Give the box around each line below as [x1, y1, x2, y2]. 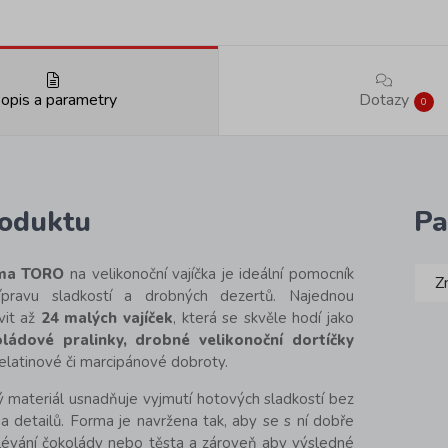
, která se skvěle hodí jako [173, 308, 355, 329]
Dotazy [359, 89, 410, 112]
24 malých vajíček [40, 308, 174, 329]
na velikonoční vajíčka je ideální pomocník [64, 264, 354, 285]
